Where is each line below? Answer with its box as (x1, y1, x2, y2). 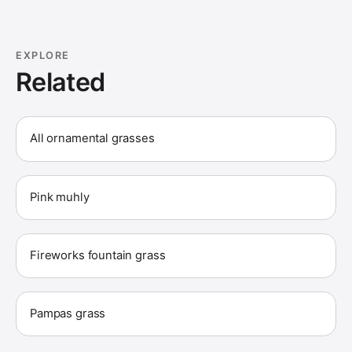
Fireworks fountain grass (30, 247, 166, 262)
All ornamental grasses (30, 131, 155, 146)
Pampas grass (30, 306, 106, 321)
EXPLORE (16, 49, 70, 62)
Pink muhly (30, 189, 90, 204)
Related (16, 66, 105, 97)
